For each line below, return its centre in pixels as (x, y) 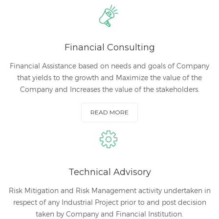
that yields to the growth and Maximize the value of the (109, 77)
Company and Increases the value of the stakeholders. (109, 89)
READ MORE (109, 112)
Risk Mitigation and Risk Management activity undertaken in (109, 190)
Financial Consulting (109, 47)
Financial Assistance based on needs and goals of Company (109, 66)
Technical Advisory (109, 172)
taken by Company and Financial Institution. (109, 214)
